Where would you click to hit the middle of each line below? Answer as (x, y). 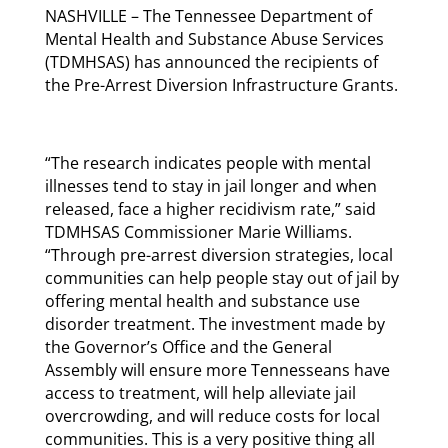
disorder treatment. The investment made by (214, 323)
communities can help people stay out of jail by (221, 277)
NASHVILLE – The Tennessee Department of (208, 15)
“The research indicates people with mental (207, 162)
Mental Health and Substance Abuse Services (214, 38)
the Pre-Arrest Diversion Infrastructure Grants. (221, 84)
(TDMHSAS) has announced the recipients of (211, 61)
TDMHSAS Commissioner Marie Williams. (198, 231)
